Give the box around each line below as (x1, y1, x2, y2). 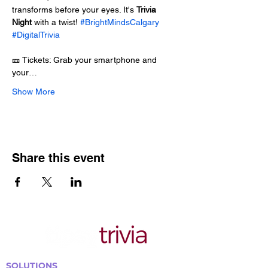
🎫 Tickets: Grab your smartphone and (12, 55, 159, 65)
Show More (12, 87, 55, 96)
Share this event (12, 151, 105, 165)
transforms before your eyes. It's (12, 5, 136, 14)
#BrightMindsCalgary (80, 17, 159, 27)
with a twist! (32, 17, 80, 27)
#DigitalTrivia (12, 30, 60, 39)
